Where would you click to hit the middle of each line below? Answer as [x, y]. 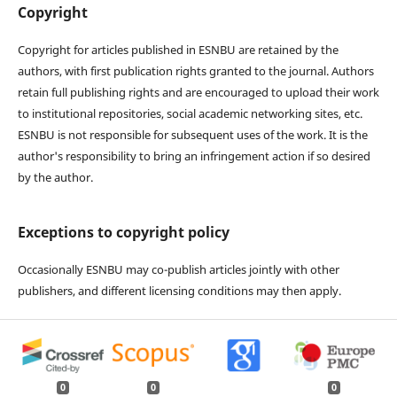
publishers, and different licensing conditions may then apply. [179, 290]
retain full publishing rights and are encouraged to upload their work [198, 92]
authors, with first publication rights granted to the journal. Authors [195, 70]
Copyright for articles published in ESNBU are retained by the [178, 49]
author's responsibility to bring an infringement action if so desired [194, 156]
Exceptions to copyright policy [123, 232]
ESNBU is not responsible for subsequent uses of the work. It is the [192, 134]
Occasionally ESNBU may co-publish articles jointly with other [178, 269]
